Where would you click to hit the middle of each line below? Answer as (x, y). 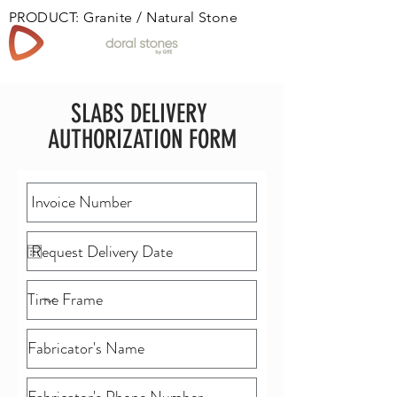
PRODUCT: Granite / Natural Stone (124, 17)
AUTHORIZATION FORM (142, 139)
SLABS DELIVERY (142, 113)
